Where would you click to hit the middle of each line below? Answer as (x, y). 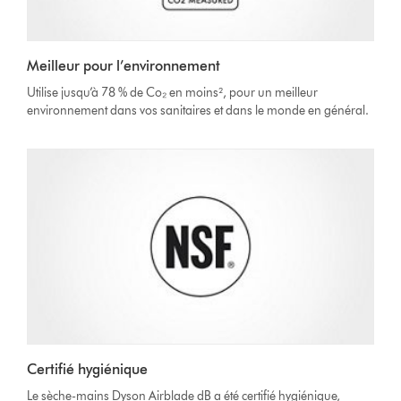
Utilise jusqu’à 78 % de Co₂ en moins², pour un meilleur (173, 93)
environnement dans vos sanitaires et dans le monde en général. (198, 111)
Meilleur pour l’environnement (124, 66)
